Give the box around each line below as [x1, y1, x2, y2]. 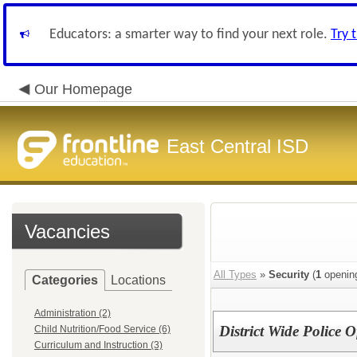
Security [269, 269, 309, 280]
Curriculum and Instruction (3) [34, 339, 163, 351]
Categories [32, 273, 98, 287]
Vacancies [25, 221, 110, 242]
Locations [111, 273, 166, 287]
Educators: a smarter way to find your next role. [49, 27, 331, 42]
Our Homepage [34, 81, 132, 97]
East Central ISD [167, 135, 308, 157]
